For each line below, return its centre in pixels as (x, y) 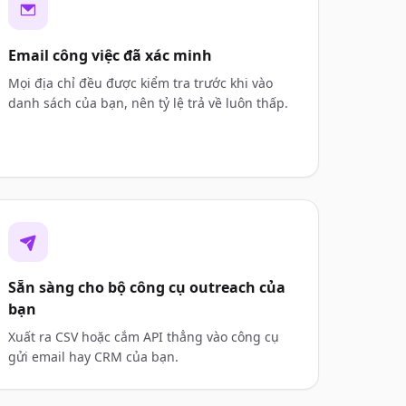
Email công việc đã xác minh (110, 55)
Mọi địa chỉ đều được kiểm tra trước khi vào (140, 83)
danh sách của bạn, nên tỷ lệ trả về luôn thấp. (148, 103)
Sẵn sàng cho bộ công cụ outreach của (147, 287)
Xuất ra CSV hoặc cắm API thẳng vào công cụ (144, 337)
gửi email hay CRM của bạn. (93, 357)
